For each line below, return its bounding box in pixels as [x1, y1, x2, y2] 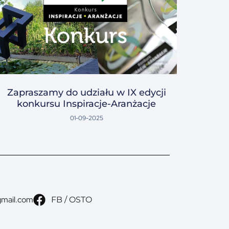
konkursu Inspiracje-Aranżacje [17, 98, 156, 110]
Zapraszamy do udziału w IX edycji [7, 87, 166, 99]
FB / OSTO [51, 195, 92, 205]
